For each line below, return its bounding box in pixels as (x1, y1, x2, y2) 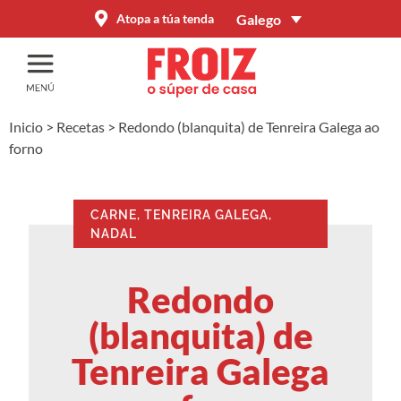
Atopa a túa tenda (116, 11, 215, 27)
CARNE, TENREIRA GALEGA (90, 208, 269, 223)
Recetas (56, 118, 105, 136)
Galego (236, 10, 282, 28)
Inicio (9, 118, 43, 136)
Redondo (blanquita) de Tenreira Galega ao (118, 118, 380, 136)
